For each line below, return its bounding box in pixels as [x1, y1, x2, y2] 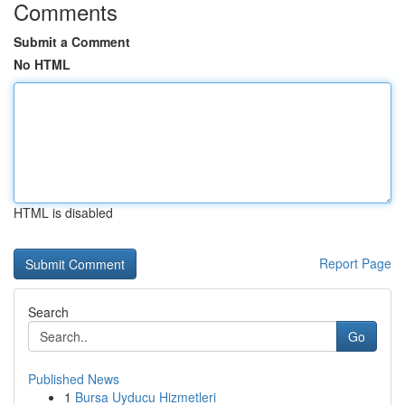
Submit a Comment [14, 33, 130, 51]
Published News [28, 370, 119, 388]
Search [28, 303, 69, 321]
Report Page [319, 254, 391, 272]
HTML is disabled [14, 203, 113, 221]
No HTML [14, 55, 71, 73]
